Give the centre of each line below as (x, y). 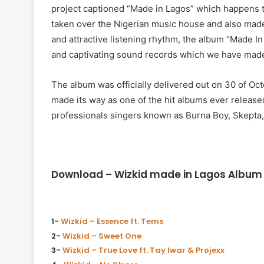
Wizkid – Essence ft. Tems (112, 222)
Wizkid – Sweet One (102, 236)
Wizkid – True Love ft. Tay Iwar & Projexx (144, 250)
